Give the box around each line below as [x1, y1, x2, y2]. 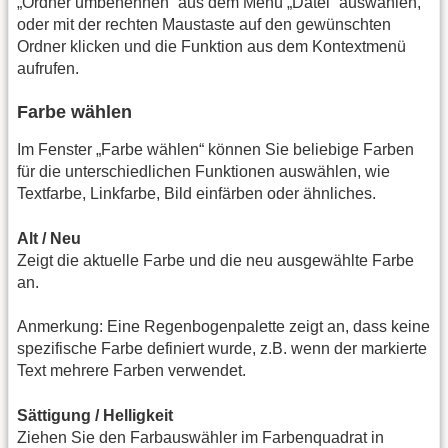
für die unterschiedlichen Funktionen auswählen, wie [17, 163, 390, 181]
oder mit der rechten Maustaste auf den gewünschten [17, 16, 391, 34]
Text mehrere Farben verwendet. [17, 362, 246, 380]
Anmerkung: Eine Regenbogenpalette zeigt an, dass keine [17, 318, 430, 336]
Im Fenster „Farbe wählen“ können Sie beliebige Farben [17, 141, 414, 159]
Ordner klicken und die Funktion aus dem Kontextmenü [17, 38, 406, 56]
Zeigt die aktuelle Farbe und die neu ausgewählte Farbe [17, 251, 414, 269]
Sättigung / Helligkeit [17, 406, 173, 424]
